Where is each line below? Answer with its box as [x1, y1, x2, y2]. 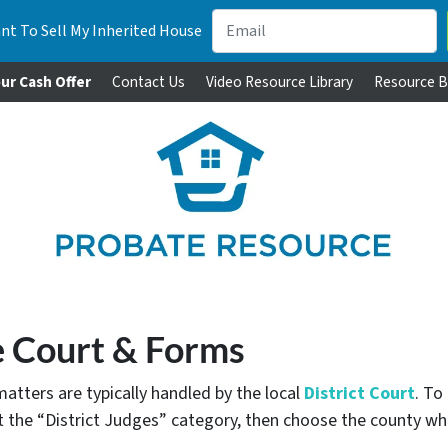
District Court [304, 381, 415, 406]
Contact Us [112, 71, 185, 93]
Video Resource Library [206, 71, 353, 93]
